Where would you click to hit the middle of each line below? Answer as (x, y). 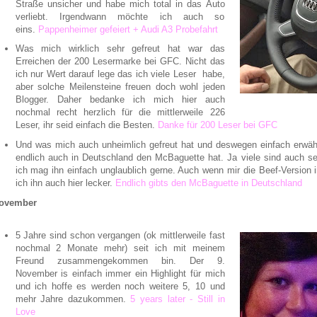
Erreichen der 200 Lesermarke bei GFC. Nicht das (120, 62)
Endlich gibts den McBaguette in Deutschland (208, 183)
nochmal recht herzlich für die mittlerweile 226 (120, 113)
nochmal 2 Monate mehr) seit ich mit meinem (120, 248)
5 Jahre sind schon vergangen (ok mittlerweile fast (120, 235)
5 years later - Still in (178, 299)
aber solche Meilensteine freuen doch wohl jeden (120, 87)
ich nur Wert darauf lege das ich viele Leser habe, (120, 74)
